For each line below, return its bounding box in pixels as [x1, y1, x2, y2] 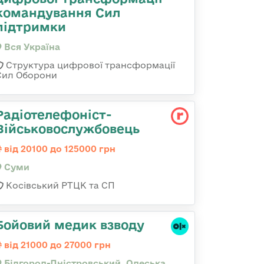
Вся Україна [2, 42, 60, 52]
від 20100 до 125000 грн [2, 144, 115, 154]
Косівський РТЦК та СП [4, 180, 115, 190]
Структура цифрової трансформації [4, 60, 175, 70]
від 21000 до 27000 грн [2, 240, 111, 250]
